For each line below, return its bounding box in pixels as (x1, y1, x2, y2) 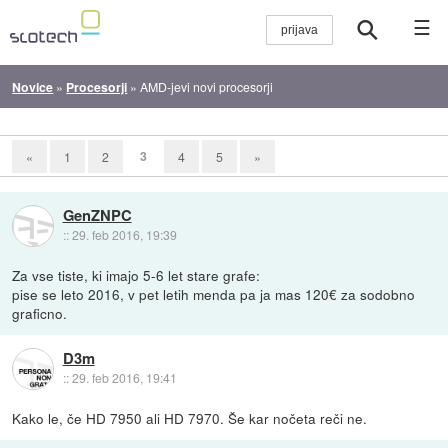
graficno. (12, 302, 68, 323)
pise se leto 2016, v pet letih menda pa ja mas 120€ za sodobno (12, 283, 416, 304)
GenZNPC (62, 204, 132, 227)
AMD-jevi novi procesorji (140, 77, 274, 95)
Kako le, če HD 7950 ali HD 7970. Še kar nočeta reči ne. (12, 407, 368, 428)
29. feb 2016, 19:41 (71, 369, 177, 387)
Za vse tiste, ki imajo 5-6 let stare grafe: (12, 264, 261, 285)
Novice (12, 77, 54, 96)
